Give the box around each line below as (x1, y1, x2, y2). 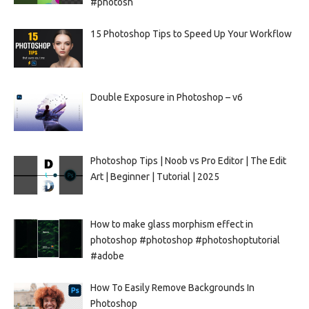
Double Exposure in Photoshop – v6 (90, 91, 243, 103)
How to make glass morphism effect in (90, 218, 253, 230)
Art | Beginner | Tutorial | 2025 (90, 170, 219, 182)
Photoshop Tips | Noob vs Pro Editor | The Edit (90, 154, 286, 166)
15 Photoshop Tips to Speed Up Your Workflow (90, 28, 292, 39)
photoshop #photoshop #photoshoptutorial (90, 234, 280, 246)
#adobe (90, 250, 124, 261)
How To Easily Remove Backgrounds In (90, 281, 255, 293)
